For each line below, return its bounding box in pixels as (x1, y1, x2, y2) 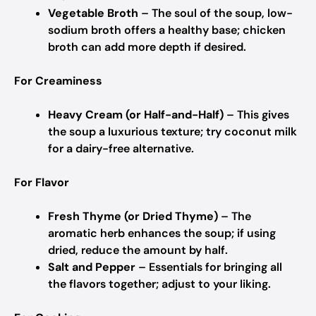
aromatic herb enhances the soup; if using (48, 226, 276, 241)
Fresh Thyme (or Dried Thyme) (48, 209, 218, 224)
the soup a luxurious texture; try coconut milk (48, 124, 297, 139)
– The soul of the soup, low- (138, 6, 293, 20)
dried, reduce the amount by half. (48, 243, 228, 257)
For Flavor (14, 175, 69, 190)
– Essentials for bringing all (135, 260, 282, 274)
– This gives (224, 107, 289, 122)
